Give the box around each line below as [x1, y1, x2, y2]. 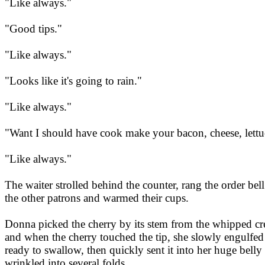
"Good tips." [5, 22, 62, 35]
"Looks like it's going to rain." [5, 75, 142, 88]
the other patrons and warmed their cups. [5, 192, 189, 205]
